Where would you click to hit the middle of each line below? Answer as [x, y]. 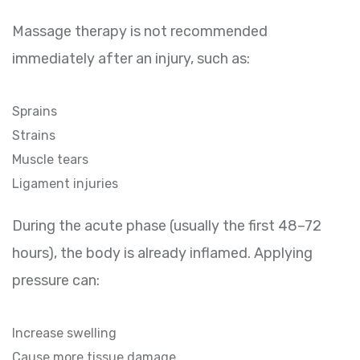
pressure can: [56, 280]
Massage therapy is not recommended [140, 31]
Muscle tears [50, 159]
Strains [34, 135]
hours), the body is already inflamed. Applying [162, 253]
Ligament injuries [65, 183]
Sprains [35, 111]
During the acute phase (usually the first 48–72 [167, 225]
